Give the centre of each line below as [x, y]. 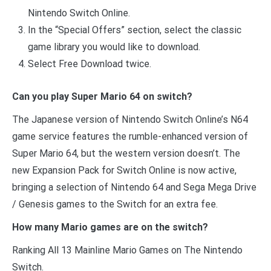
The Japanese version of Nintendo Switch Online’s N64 [130, 119]
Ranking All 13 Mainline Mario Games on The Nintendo [127, 250]
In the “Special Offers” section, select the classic [134, 30]
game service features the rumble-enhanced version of [130, 136]
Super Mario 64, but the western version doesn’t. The [126, 153]
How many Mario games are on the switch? [110, 227]
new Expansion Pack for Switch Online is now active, [124, 170]
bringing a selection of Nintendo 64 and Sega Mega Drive [134, 187]
